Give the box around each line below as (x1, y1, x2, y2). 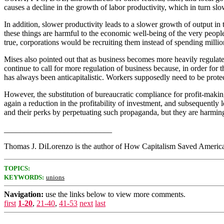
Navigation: (4, 190, 43, 198)
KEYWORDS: (4, 173, 44, 181)
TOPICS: (4, 164, 30, 172)
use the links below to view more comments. (43, 190, 185, 198)
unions (46, 173, 64, 181)
